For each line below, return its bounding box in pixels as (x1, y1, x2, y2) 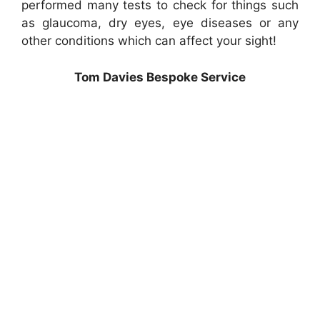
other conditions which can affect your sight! (21, 34, 276, 49)
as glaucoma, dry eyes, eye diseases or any (21, 16, 299, 31)
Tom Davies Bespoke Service (74, 69, 246, 84)
